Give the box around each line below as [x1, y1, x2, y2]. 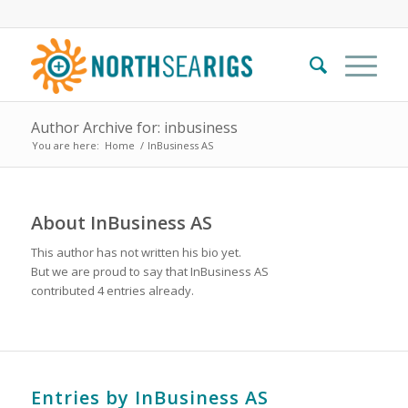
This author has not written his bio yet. [30, 244, 241, 261]
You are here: [31, 138, 99, 152]
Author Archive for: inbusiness [30, 117, 238, 138]
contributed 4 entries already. [30, 282, 194, 300]
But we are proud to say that [30, 263, 190, 280]
